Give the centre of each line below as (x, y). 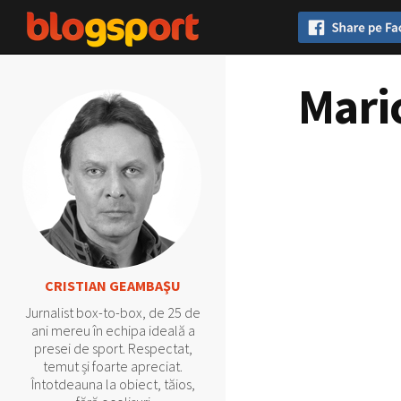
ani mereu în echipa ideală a (113, 330)
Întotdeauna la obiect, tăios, (113, 384)
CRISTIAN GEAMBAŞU (113, 286)
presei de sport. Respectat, (113, 348)
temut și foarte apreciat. (113, 366)
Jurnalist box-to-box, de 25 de (113, 312)
